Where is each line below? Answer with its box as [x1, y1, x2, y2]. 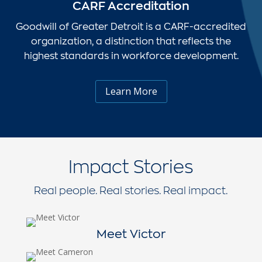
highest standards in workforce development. [23, 49, 239, 61]
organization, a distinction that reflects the [31, 34, 231, 47]
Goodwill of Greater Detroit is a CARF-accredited [16, 19, 246, 32]
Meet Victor [96, 226, 166, 242]
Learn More [105, 84, 157, 98]
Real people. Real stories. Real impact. [34, 183, 228, 198]
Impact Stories [68, 154, 194, 178]
